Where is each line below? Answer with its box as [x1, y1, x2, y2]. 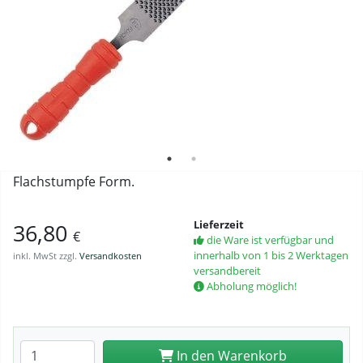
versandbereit [194, 263, 261, 278]
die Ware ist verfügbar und [204, 233, 334, 247]
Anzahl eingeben [19, 340, 120, 358]
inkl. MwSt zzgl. [13, 250, 79, 262]
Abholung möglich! [204, 279, 297, 293]
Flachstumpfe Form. [13, 173, 135, 190]
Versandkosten [79, 250, 142, 262]
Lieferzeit [194, 217, 244, 232]
